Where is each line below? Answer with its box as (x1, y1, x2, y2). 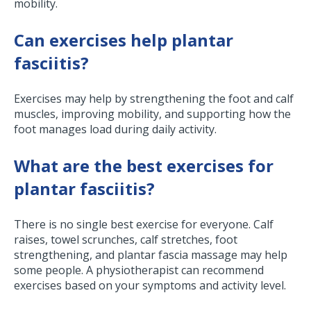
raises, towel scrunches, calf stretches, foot (14, 232, 237, 248)
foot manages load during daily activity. (14, 121, 217, 137)
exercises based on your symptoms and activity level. (14, 278, 286, 294)
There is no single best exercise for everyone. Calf (14, 217, 274, 233)
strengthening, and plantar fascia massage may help (14, 247, 287, 263)
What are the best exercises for (14, 154, 274, 178)
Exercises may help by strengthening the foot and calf (14, 91, 294, 107)
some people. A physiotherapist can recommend (14, 262, 264, 278)
